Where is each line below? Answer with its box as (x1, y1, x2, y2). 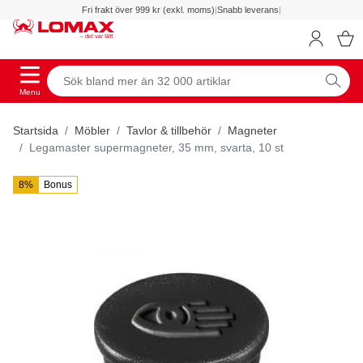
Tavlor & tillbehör (126, 123, 211, 137)
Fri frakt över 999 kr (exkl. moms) (82, 5, 215, 15)
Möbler (75, 123, 110, 137)
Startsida (13, 123, 58, 137)
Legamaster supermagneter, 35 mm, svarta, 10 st (29, 140, 284, 154)
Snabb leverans (217, 5, 279, 15)
